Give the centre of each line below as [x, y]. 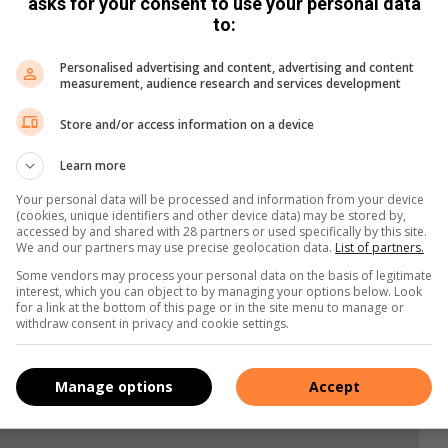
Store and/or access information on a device [187, 124]
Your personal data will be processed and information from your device [220, 199]
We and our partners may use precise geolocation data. [175, 247]
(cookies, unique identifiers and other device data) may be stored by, [211, 215]
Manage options [114, 386]
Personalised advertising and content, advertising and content [237, 67]
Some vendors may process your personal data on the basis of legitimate [224, 275]
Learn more [93, 165]
